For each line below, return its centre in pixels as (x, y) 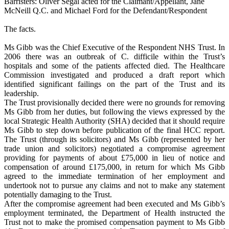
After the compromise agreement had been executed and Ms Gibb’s (114, 204)
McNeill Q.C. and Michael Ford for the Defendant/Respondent (106, 11)
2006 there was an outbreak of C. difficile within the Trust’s (114, 57)
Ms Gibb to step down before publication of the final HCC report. (114, 130)
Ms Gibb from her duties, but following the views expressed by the (114, 112)
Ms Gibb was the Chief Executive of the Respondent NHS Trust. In (114, 48)
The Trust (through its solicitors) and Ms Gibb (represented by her (114, 140)
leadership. (21, 94)
